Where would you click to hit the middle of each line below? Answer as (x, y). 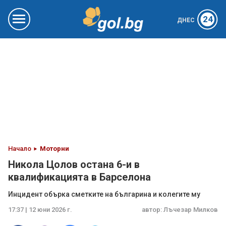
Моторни (54, 149)
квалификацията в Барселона (79, 177)
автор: (153, 210)
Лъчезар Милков (191, 210)
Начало (20, 149)
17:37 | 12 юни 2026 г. (40, 210)
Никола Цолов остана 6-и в (74, 164)
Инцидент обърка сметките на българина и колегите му (104, 194)
